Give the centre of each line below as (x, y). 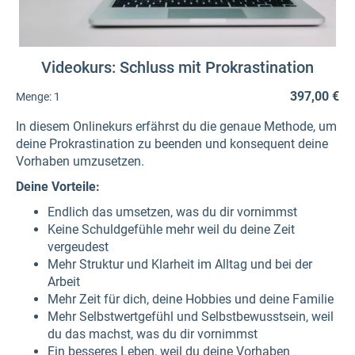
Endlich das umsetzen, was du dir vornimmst (172, 212)
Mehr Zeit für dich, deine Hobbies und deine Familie (191, 299)
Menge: (34, 96)
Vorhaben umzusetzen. (82, 161)
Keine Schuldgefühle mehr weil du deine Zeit (171, 229)
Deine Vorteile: (58, 187)
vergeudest (78, 247)
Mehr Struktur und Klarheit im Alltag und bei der (180, 264)
